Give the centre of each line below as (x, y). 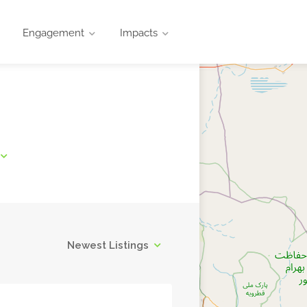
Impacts (139, 33)
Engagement (54, 33)
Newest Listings (108, 245)
